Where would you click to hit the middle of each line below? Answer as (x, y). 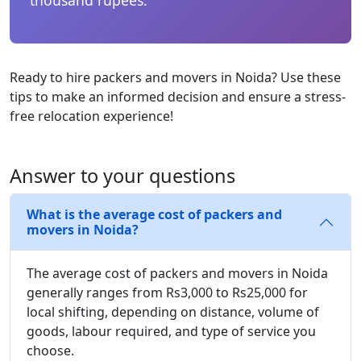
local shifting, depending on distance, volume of (173, 311)
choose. (50, 350)
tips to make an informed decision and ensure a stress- (178, 96)
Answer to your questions (122, 175)
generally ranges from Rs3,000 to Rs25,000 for (167, 292)
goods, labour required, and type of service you (171, 331)
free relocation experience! (91, 116)
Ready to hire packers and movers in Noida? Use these (175, 77)
